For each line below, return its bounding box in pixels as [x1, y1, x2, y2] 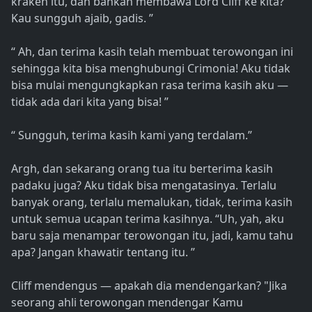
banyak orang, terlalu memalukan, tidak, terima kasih [11, 194, 292, 210]
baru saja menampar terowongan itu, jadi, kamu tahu [11, 228, 293, 244]
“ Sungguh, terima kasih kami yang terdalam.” [11, 127, 252, 143]
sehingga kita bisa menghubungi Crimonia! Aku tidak [11, 61, 290, 77]
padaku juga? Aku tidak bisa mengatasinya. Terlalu [11, 178, 276, 194]
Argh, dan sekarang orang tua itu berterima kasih [11, 161, 273, 177]
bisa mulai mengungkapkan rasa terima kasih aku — [11, 77, 288, 93]
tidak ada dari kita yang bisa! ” [11, 94, 169, 110]
